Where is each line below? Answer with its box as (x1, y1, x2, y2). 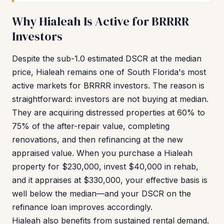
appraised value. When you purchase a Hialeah (12, 148, 192, 158)
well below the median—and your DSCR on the (12, 188, 191, 198)
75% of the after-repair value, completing (12, 121, 169, 131)
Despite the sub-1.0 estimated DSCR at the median (12, 53, 201, 63)
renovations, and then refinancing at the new (12, 134, 183, 144)
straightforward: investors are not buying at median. (12, 94, 208, 104)
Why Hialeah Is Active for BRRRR (12, 13, 189, 29)
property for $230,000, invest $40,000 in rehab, (12, 161, 198, 171)
